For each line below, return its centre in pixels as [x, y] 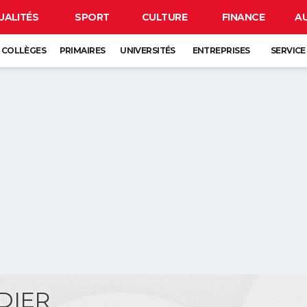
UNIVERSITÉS [148, 50]
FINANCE [243, 17]
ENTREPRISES [221, 50]
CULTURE [164, 17]
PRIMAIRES [82, 50]
